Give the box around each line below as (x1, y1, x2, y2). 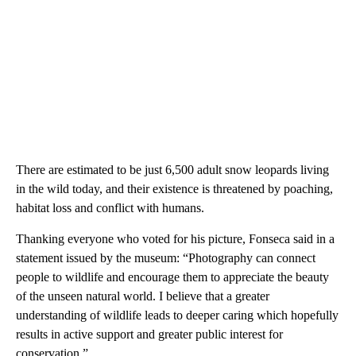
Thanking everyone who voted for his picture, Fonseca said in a (16, 231, 335, 246)
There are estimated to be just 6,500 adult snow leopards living (16, 162, 329, 176)
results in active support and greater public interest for (16, 327, 283, 341)
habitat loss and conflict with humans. (16, 200, 204, 215)
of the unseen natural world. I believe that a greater (16, 288, 269, 303)
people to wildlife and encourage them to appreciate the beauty (16, 269, 329, 284)
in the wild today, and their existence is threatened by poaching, (16, 181, 333, 195)
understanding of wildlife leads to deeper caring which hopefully (16, 308, 339, 322)
